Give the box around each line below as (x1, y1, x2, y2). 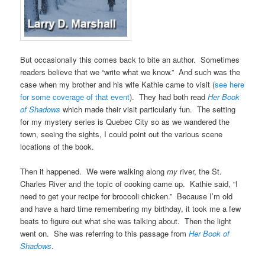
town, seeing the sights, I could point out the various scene (20, 128, 223, 140)
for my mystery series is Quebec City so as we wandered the (20, 115, 230, 127)
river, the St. (177, 165, 222, 177)
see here (215, 78, 245, 90)
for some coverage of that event (20, 91, 130, 102)
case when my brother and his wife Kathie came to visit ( (20, 78, 215, 90)
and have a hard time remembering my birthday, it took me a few (20, 202, 241, 214)
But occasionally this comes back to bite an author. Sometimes (20, 53, 240, 65)
